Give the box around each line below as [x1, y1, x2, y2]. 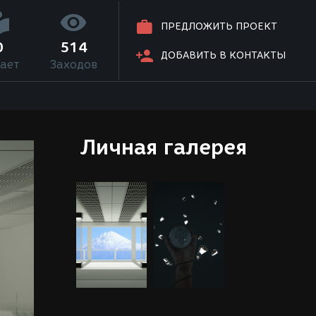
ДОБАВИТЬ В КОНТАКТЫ [161, 49, 286, 62]
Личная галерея [80, 135, 247, 159]
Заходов [49, 58, 97, 71]
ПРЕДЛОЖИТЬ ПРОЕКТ [161, 20, 278, 33]
